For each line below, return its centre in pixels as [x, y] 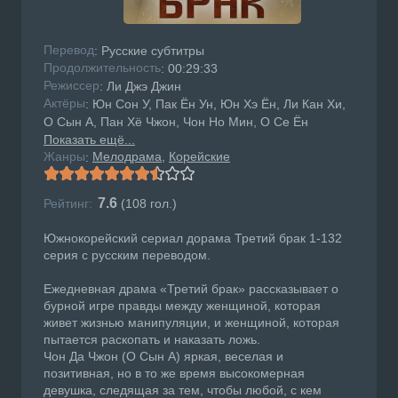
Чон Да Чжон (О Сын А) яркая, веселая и [163, 357]
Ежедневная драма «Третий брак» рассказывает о [191, 289]
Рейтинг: [68, 204]
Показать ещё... [89, 140]
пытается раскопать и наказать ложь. [152, 340]
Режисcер [72, 86]
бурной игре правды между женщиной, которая [182, 306]
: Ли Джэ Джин [140, 87]
